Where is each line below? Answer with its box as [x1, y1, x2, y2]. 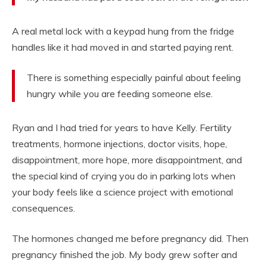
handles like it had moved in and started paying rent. [12, 41, 234, 54]
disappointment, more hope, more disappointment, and [12, 154, 242, 166]
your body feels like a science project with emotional [12, 186, 233, 198]
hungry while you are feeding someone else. [27, 88, 213, 100]
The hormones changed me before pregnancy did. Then [12, 232, 249, 245]
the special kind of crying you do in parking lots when [12, 170, 235, 182]
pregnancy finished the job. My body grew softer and [12, 249, 237, 261]
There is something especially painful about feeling [27, 72, 241, 84]
